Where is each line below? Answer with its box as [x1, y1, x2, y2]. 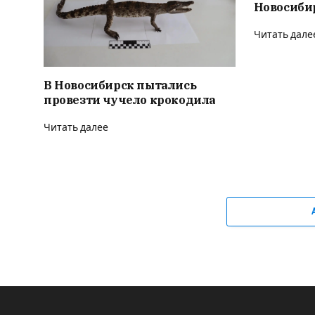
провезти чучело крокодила [44, 93, 216, 108]
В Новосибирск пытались [44, 78, 197, 93]
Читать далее [44, 122, 108, 134]
